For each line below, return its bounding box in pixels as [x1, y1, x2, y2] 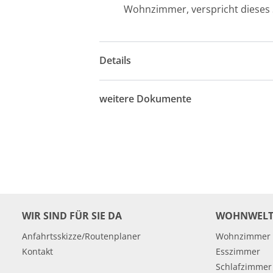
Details [99, 54, 132, 68]
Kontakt [22, 245, 53, 257]
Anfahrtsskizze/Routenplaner [22, 230, 141, 242]
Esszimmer [216, 245, 260, 257]
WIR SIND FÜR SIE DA [22, 208, 122, 222]
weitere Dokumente [99, 92, 192, 106]
